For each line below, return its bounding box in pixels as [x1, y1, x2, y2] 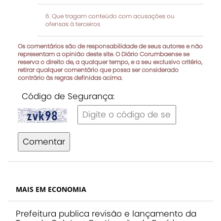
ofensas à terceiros [45, 20, 100, 29]
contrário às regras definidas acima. [18, 74, 122, 82]
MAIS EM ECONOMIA [16, 184, 86, 194]
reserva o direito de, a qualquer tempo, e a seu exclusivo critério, [18, 58, 202, 67]
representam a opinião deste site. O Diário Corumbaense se [18, 50, 189, 59]
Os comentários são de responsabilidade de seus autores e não [18, 42, 203, 51]
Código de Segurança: [22, 90, 114, 103]
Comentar [23, 136, 65, 148]
